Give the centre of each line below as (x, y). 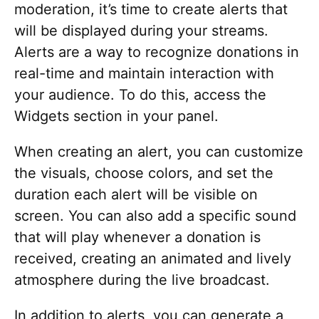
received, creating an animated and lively (153, 258)
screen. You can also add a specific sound (155, 215)
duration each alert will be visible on (136, 194)
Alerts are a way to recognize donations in (157, 52)
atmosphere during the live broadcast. (142, 279)
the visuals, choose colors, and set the (144, 173)
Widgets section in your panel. (116, 116)
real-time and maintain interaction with (144, 73)
